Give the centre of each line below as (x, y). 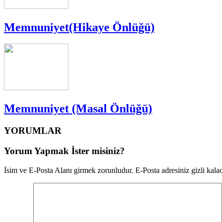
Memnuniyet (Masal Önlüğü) (78, 109)
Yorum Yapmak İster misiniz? (64, 151)
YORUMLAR (33, 131)
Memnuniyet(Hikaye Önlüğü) (79, 27)
